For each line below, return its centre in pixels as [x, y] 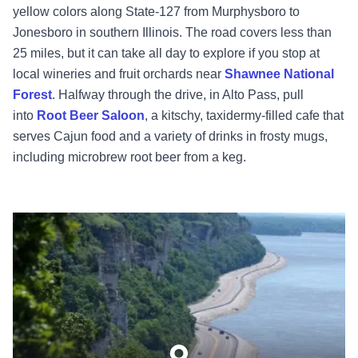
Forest [32, 95]
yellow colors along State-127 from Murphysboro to [156, 12]
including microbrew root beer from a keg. [129, 157]
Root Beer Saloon [91, 116]
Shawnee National [279, 74]
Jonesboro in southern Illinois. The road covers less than [172, 33]
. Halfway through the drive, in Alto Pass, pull [178, 95]
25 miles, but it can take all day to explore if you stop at [166, 54]
